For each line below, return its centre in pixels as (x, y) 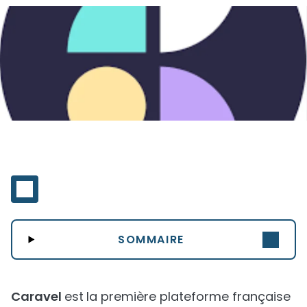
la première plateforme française (188, 296)
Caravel (38, 296)
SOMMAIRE (151, 239)
